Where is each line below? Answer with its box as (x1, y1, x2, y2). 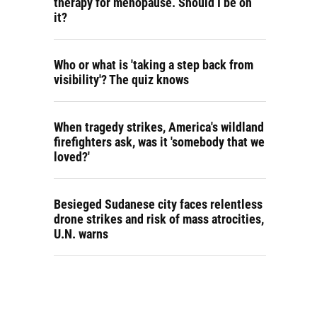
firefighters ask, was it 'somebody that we (54, 134, 265, 149)
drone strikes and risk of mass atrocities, (54, 212, 264, 226)
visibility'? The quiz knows (54, 72, 189, 87)
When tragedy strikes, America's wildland (54, 120, 264, 134)
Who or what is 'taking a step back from (54, 57, 253, 72)
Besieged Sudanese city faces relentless (54, 197, 263, 212)
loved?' (54, 149, 90, 164)
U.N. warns (54, 226, 108, 241)
